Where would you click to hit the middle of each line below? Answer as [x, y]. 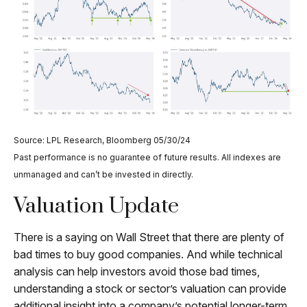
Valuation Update [96, 206]
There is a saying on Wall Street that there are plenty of [149, 237]
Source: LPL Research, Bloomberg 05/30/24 [102, 140]
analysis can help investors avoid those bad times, [137, 272]
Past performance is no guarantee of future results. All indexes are [147, 158]
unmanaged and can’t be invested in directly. [103, 175]
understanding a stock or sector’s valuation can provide [150, 289]
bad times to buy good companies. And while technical [148, 255]
